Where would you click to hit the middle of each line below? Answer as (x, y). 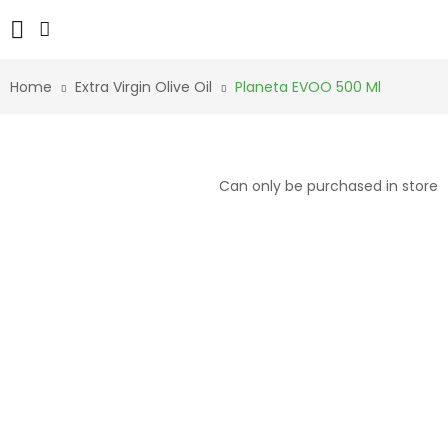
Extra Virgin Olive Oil (143, 87)
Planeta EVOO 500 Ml (308, 87)
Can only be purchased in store (328, 186)
